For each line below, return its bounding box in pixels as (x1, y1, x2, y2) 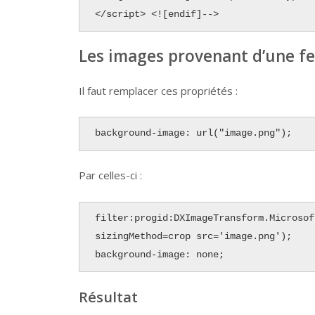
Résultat (79, 287, 138, 307)
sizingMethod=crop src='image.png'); (94, 231, 292, 242)
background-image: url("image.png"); (94, 128, 292, 139)
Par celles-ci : (79, 168, 142, 183)
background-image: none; (94, 249, 224, 260)
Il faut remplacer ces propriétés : (79, 83, 238, 98)
